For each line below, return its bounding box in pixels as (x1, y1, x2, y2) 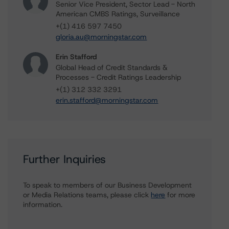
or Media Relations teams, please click (23, 190, 151, 199)
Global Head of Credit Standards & (56, 63, 168, 72)
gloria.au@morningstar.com (56, 32, 147, 41)
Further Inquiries (23, 152, 106, 167)
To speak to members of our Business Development (23, 180, 192, 190)
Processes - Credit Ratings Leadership (56, 73, 181, 82)
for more (165, 190, 196, 199)
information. (23, 200, 63, 209)
